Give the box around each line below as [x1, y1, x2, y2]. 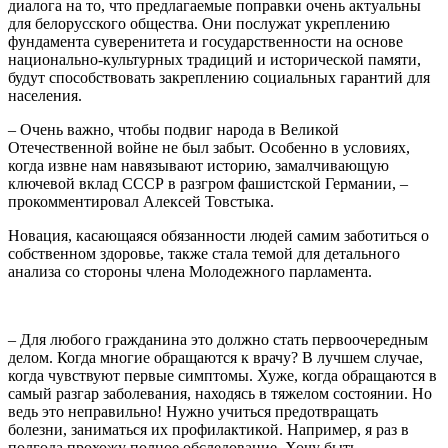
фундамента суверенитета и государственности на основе [8, 32, 403, 50]
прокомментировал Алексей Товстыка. [8, 192, 274, 210]
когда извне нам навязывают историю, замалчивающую [8, 156, 389, 174]
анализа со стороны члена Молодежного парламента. [8, 262, 372, 280]
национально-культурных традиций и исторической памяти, [8, 50, 421, 68]
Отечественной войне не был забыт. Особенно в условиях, [8, 138, 410, 156]
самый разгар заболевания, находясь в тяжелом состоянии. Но [8, 384, 432, 402]
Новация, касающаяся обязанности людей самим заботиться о [8, 226, 429, 244]
